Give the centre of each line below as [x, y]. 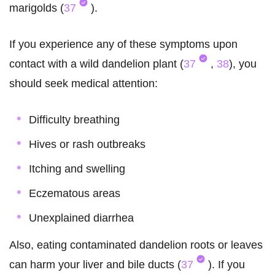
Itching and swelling [77, 169]
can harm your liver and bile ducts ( [95, 265]
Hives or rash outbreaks [87, 145]
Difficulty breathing [74, 120]
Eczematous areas [75, 194]
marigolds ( [37, 8]
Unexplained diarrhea [81, 218]
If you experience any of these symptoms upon [123, 45]
